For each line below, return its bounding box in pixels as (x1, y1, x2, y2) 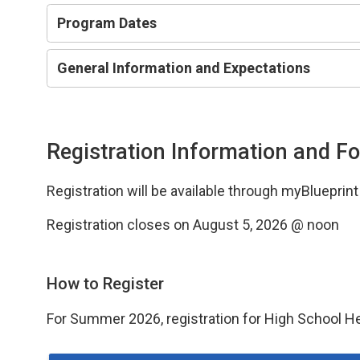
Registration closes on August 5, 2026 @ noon (47, 215, 340, 233)
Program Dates (57, 14, 157, 31)
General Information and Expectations (57, 59, 311, 76)
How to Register (47, 273, 165, 293)
